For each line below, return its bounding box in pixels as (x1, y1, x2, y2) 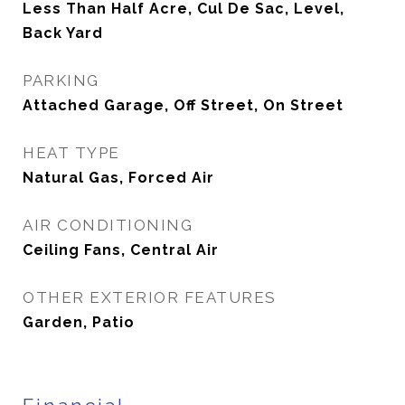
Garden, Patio (23, 314, 135, 331)
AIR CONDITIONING (23, 216, 193, 234)
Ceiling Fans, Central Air (23, 241, 219, 259)
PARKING (23, 71, 99, 89)
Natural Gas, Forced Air (23, 169, 214, 186)
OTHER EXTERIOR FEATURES (23, 288, 277, 306)
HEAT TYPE (23, 144, 120, 162)
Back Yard (23, 24, 103, 42)
